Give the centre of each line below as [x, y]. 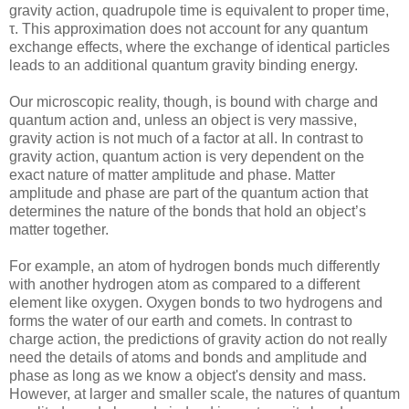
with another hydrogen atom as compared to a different [184, 285]
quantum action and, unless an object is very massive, [183, 121]
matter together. [59, 230]
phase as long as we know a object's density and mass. [188, 376]
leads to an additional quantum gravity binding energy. [184, 66]
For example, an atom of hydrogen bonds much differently [194, 267]
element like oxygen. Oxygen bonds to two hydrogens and [196, 303]
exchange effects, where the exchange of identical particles [199, 47]
